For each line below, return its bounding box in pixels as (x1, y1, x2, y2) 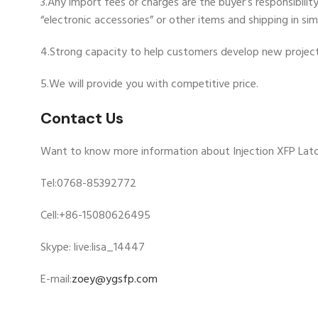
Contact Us (40, 108, 124, 129)
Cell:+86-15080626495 (40, 207, 150, 226)
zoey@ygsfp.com (72, 270, 158, 290)
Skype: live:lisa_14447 (40, 238, 145, 258)
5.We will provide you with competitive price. (40, 75, 258, 94)
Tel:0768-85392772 (40, 175, 136, 194)
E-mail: (40, 270, 72, 290)
